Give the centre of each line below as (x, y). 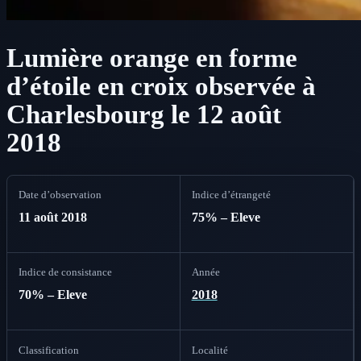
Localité (210, 350)
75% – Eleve (226, 217)
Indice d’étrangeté (231, 195)
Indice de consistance (65, 272)
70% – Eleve (52, 294)
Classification (48, 350)
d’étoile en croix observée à (161, 86)
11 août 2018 (52, 217)
